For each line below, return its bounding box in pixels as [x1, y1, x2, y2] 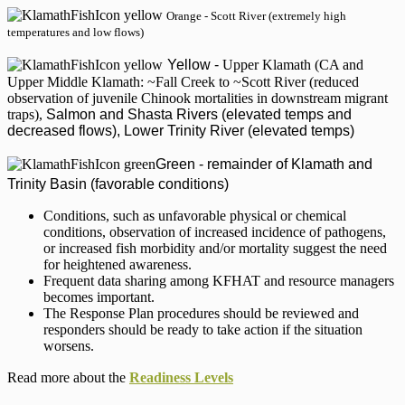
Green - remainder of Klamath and [155, 156, 372, 173]
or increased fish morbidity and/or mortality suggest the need [43, 240, 387, 257]
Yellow [167, 57, 211, 73]
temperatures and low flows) [7, 25, 144, 40]
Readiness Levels [129, 370, 233, 386]
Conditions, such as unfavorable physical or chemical [43, 208, 346, 224]
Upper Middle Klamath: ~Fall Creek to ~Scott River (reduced [7, 74, 359, 90]
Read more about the [7, 370, 129, 386]
